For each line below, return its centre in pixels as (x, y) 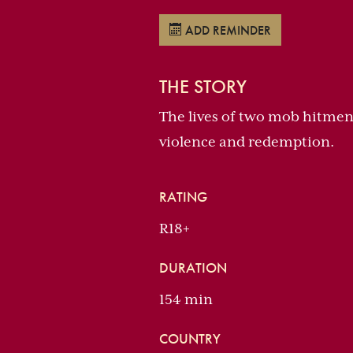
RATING (183, 197)
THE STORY (203, 86)
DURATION (193, 268)
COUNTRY (190, 338)
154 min (186, 299)
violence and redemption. (247, 142)
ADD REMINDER (228, 30)
